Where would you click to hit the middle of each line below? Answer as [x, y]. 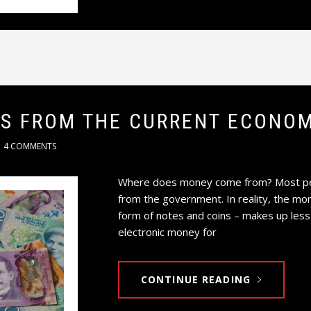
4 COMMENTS [30, 146]
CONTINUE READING [195, 280]
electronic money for [167, 232]
